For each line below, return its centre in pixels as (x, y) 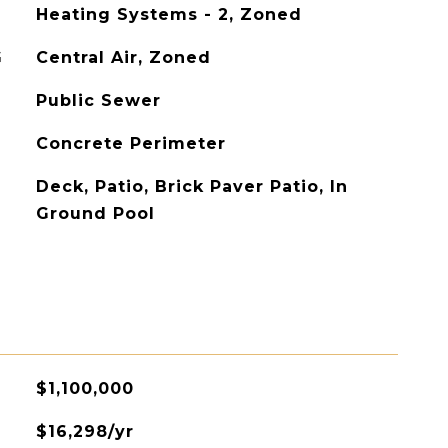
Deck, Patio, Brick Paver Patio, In (191, 186)
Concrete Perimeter (130, 143)
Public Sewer (98, 100)
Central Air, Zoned (123, 57)
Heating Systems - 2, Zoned (168, 14)
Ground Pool (95, 213)
